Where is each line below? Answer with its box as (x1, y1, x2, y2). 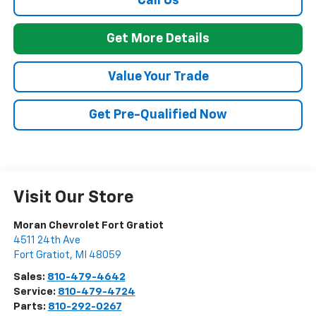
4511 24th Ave (13, 235, 80, 246)
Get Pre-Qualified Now (89, 109, 227, 122)
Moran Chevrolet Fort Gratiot (13, 220, 164, 231)
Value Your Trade (107, 71, 209, 84)
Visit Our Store (13, 189, 134, 207)
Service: (13, 286, 58, 298)
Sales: (13, 272, 47, 283)
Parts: (13, 301, 48, 312)
